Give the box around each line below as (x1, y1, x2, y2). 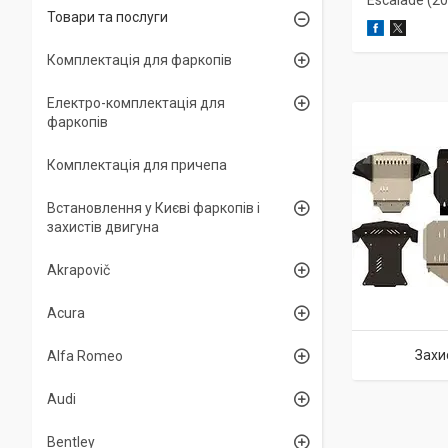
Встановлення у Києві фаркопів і (47, 200, 260, 216)
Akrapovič (47, 262, 110, 278)
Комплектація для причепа (47, 157, 227, 173)
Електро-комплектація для (47, 95, 225, 111)
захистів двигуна (47, 219, 159, 235)
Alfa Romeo (47, 348, 123, 364)
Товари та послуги (47, 9, 168, 25)
